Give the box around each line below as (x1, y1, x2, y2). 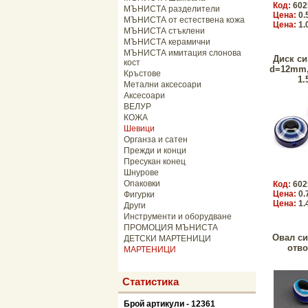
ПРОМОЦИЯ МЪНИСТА (124, 223, 218, 232)
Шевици (124, 124, 155, 133)
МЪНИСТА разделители (124, 4, 220, 14)
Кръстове (124, 69, 161, 78)
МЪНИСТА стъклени (124, 26, 205, 36)
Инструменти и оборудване (124, 212, 232, 221)
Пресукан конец (124, 157, 186, 166)
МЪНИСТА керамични (124, 37, 210, 47)
